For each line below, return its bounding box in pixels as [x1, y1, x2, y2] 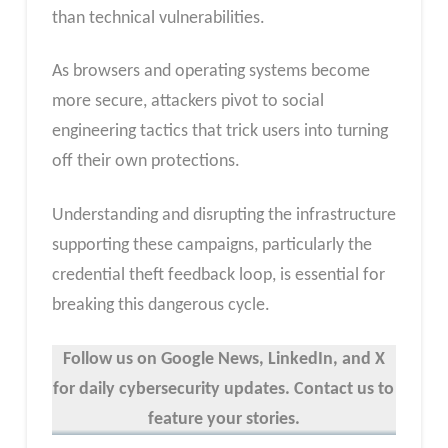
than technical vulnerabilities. [51, 8, 265, 28]
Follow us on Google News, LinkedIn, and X [62, 349, 385, 369]
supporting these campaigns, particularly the [51, 235, 372, 255]
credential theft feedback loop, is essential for [51, 265, 385, 285]
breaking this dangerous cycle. [51, 295, 270, 315]
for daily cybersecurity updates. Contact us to [53, 379, 395, 399]
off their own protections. [51, 152, 240, 172]
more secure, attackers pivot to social [51, 92, 324, 112]
